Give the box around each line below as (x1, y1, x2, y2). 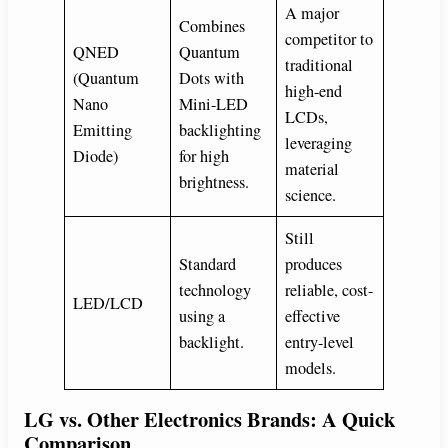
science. (285, 184, 337, 207)
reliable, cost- (285, 279, 374, 302)
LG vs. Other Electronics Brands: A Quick (24, 404, 395, 435)
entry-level (285, 331, 355, 354)
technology (179, 279, 252, 302)
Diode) (73, 145, 119, 168)
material (285, 158, 340, 181)
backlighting (179, 119, 262, 142)
